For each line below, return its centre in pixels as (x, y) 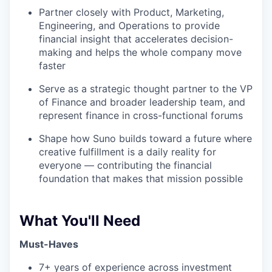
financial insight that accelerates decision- (136, 39)
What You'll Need (80, 221)
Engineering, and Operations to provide (129, 26)
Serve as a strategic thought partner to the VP (146, 89)
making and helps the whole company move (140, 53)
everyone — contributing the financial (125, 165)
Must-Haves (49, 244)
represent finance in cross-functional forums (141, 116)
